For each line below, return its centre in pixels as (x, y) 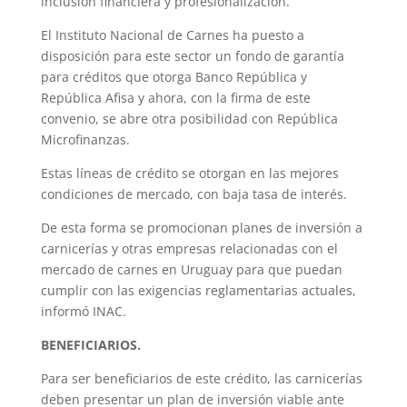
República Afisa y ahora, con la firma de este (175, 98)
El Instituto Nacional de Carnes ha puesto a (172, 35)
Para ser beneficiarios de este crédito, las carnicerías (201, 379)
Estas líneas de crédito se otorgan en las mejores (189, 174)
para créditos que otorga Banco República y (174, 77)
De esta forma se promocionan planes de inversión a (201, 228)
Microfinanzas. (85, 140)
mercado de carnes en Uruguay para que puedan (191, 270)
